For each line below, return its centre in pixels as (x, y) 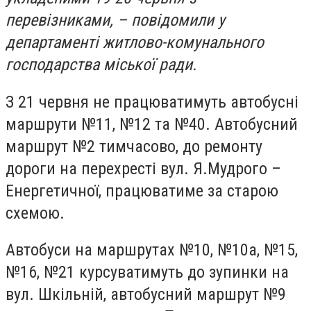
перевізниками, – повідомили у (115, 20)
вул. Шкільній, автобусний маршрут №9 (146, 295)
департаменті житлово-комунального (135, 42)
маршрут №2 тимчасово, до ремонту (134, 146)
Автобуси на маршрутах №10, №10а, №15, (152, 250)
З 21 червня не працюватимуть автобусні (152, 102)
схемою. (35, 213)
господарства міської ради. (101, 65)
